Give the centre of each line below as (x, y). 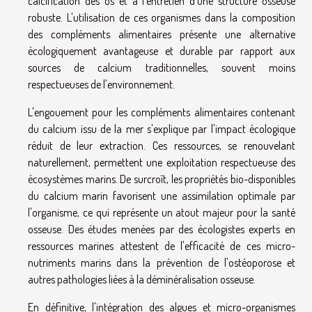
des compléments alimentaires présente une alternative (162, 34)
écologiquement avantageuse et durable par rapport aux (162, 51)
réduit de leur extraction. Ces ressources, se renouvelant (162, 146)
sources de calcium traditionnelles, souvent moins (162, 68)
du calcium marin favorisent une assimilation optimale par (162, 196)
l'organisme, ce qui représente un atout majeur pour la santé (162, 213)
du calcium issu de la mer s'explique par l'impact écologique (162, 129)
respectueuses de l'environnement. (101, 85)
